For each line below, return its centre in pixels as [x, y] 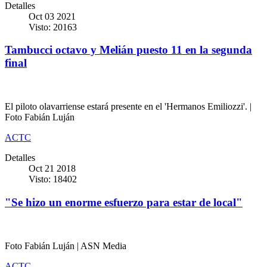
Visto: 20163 [53, 27]
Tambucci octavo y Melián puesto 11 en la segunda [128, 50]
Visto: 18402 [53, 179]
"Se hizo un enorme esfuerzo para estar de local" [124, 202]
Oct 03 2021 [52, 16]
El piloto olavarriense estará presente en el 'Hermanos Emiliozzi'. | [128, 107]
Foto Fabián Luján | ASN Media [66, 246]
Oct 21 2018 [52, 169]
